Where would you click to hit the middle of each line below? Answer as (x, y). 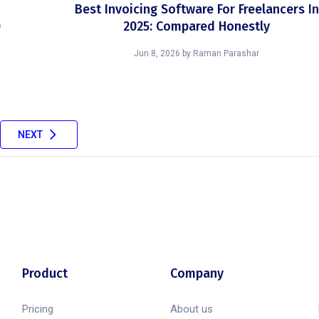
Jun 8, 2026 (157, 53)
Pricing (37, 309)
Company (197, 273)
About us (191, 309)
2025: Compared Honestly (197, 26)
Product (45, 273)
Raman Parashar (226, 53)
